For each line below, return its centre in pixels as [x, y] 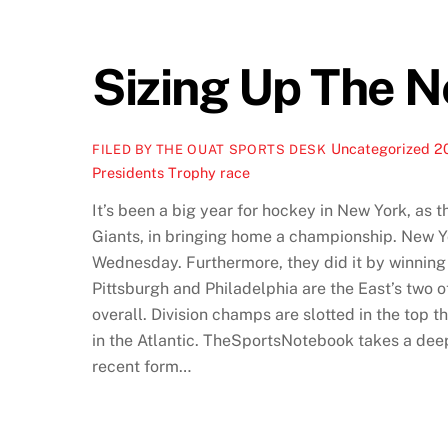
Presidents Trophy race [171, 172]
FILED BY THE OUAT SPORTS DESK [209, 149]
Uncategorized [380, 148]
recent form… [141, 367]
